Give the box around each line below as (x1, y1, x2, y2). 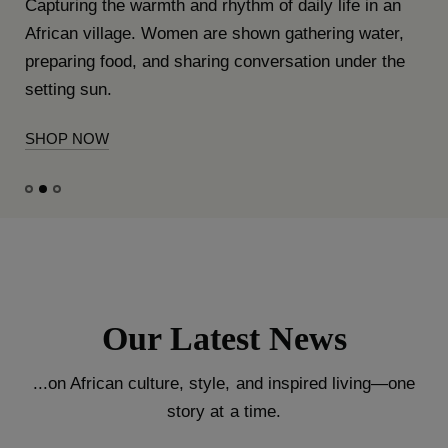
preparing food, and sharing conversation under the (25, 52, 406, 72)
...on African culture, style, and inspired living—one (33, 374, 415, 394)
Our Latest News (101, 320, 347, 358)
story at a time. (167, 402, 281, 422)
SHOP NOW (25, 130, 109, 148)
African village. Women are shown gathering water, (25, 24, 405, 44)
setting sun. (25, 80, 113, 100)
